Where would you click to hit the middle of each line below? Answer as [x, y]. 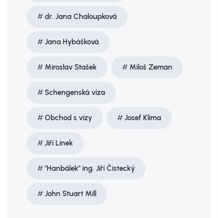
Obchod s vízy [68, 118]
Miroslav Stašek [71, 67]
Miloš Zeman [151, 67]
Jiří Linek [59, 143]
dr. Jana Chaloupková [81, 17]
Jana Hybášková [72, 42]
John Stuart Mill [71, 194]
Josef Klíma [143, 118]
